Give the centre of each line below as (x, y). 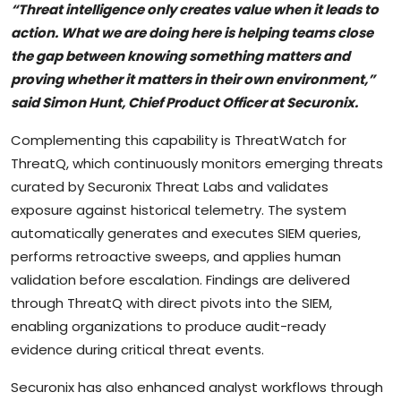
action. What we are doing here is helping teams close (192, 32)
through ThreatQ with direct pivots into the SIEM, (171, 303)
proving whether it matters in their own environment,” (193, 79)
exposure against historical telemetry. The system (179, 209)
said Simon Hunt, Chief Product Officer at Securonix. (184, 102)
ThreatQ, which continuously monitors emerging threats (197, 163)
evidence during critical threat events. (137, 349)
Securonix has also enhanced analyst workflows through (197, 387)
